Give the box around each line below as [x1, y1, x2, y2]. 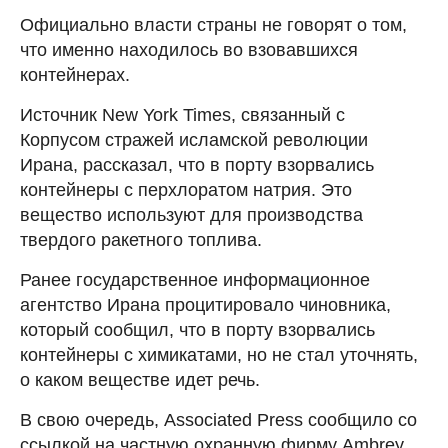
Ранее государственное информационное [20, 269, 370, 290]
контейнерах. [20, 64, 130, 85]
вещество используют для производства [20, 204, 363, 225]
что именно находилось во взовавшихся [20, 39, 358, 60]
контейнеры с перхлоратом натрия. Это [20, 179, 352, 200]
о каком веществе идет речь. [20, 369, 260, 390]
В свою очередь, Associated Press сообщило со [20, 409, 417, 430]
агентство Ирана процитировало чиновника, [20, 294, 391, 315]
